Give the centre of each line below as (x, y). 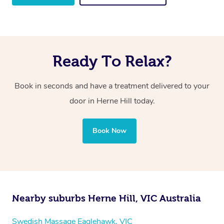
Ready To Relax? (112, 61)
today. (144, 101)
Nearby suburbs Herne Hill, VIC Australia (106, 198)
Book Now (109, 131)
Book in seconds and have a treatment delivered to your (112, 86)
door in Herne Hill (101, 101)
